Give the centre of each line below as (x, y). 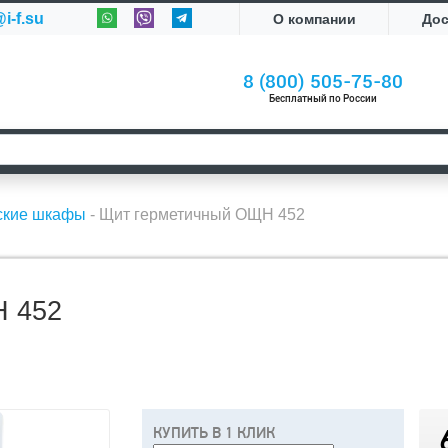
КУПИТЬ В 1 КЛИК (213, 433)
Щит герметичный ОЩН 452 (202, 214)
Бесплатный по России (323, 98)
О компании (314, 19)
